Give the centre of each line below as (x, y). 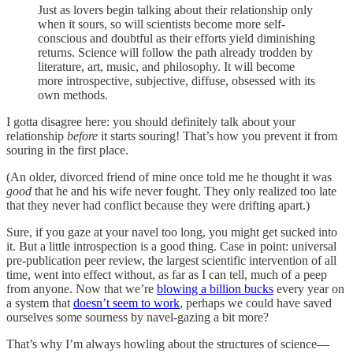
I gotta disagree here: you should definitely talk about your (151, 122)
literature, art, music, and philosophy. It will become (166, 67)
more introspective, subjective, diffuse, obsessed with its (176, 81)
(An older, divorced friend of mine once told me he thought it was (169, 177)
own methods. (73, 95)
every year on (309, 289)
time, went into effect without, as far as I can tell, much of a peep (167, 275)
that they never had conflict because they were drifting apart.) (158, 206)
